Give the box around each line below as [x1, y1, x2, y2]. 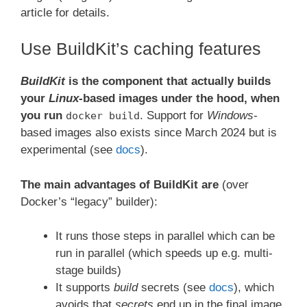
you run [21, 109, 66, 123]
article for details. [21, 5, 110, 19]
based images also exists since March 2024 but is [21, 126, 277, 140]
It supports [56, 281, 114, 295]
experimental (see [21, 143, 116, 157]
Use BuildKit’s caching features [21, 39, 261, 59]
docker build [66, 110, 140, 123]
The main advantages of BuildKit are [21, 177, 219, 191]
